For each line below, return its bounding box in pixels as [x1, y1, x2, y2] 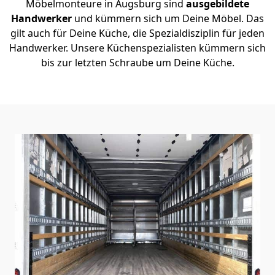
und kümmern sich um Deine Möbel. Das [74, 11, 264, 25]
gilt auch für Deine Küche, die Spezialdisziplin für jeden [10, 26, 265, 40]
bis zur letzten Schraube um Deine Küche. [41, 55, 234, 69]
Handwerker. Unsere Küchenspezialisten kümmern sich [9, 41, 266, 55]
